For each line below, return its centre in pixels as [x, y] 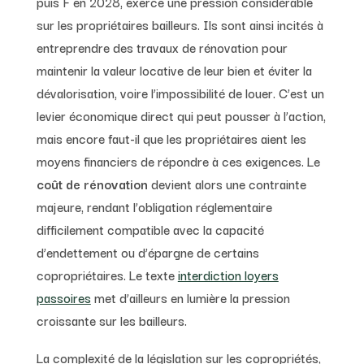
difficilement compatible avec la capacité [150, 229]
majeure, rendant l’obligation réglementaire [154, 206]
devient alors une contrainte [227, 183]
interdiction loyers [228, 274]
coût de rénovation [92, 183]
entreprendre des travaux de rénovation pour [162, 47]
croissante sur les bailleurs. [111, 320]
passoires [63, 297]
